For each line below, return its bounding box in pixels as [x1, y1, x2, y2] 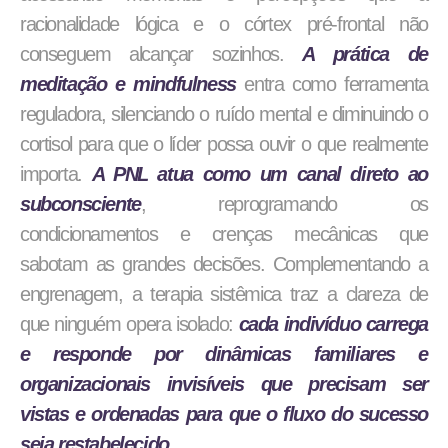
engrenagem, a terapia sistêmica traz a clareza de [20, 283, 428, 305]
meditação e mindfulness [20, 73, 236, 95]
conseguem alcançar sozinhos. [20, 43, 303, 65]
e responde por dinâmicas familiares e [20, 343, 428, 365]
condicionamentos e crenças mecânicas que [20, 223, 428, 245]
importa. [20, 163, 92, 185]
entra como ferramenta [235, 73, 428, 95]
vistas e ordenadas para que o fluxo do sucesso [20, 403, 428, 425]
